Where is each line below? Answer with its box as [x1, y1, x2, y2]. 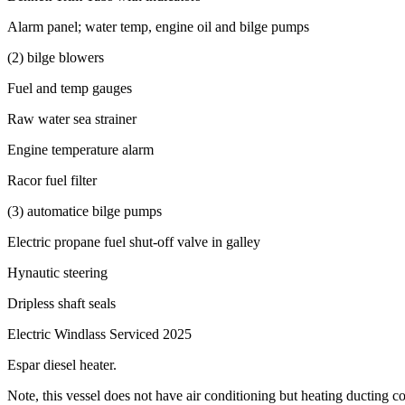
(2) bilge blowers [7, 49, 104, 65]
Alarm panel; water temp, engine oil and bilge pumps [7, 18, 309, 34]
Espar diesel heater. [7, 356, 117, 372]
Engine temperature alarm [7, 141, 154, 157]
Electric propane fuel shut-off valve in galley [7, 233, 260, 250]
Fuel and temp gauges [7, 80, 132, 96]
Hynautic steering [7, 264, 108, 280]
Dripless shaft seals [7, 295, 116, 311]
